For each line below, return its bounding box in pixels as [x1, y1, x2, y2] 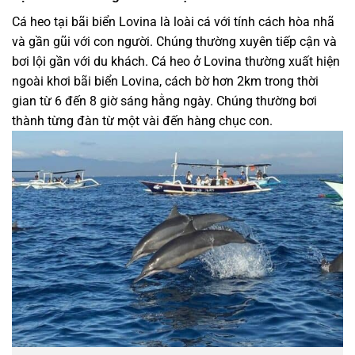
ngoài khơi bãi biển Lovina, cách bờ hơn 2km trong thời [12, 73, 319, 89]
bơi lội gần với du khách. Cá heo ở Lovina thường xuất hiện [12, 53, 340, 69]
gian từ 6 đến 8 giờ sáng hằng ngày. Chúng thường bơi [12, 93, 317, 109]
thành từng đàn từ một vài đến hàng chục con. [12, 113, 276, 128]
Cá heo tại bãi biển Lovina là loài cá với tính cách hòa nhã [12, 13, 334, 29]
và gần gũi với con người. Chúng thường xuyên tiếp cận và [12, 33, 337, 49]
